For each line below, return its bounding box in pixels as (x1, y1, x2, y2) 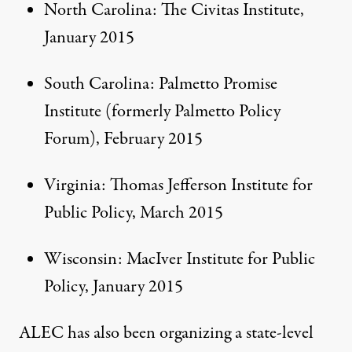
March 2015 (140, 200, 223, 225)
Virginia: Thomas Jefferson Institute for (44, 172, 313, 198)
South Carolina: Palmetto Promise (44, 71, 277, 97)
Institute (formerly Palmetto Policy (44, 98, 280, 124)
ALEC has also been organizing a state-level (19, 320, 313, 346)
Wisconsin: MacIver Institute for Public (44, 246, 315, 272)
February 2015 (104, 126, 203, 152)
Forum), (44, 126, 104, 152)
